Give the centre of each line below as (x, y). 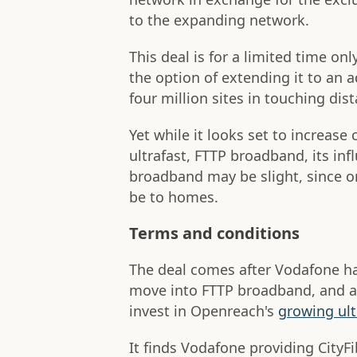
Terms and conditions (214, 233)
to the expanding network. (219, 20)
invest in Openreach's (204, 311)
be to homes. (174, 197)
